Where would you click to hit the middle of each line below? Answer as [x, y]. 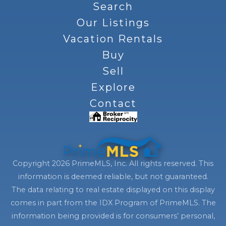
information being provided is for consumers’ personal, [113, 216]
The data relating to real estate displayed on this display [113, 190]
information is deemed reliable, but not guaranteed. [113, 177]
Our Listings [113, 23]
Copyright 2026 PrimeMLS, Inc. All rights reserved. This [113, 164]
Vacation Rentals [113, 39]
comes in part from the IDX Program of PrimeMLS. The [113, 203]
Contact [113, 104]
